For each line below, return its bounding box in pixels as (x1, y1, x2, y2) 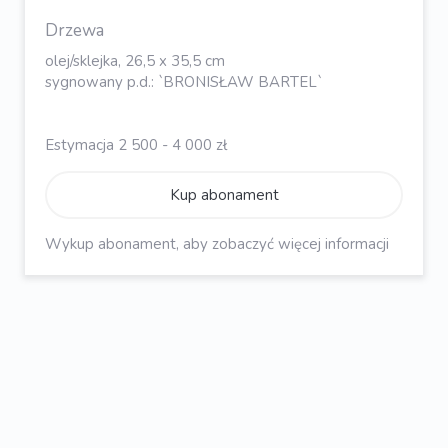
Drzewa (45, 19, 104, 43)
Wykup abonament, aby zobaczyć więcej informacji (45, 234, 389, 255)
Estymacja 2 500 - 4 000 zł (45, 135, 227, 156)
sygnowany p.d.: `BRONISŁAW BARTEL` (45, 72, 322, 93)
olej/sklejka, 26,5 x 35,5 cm (45, 51, 225, 72)
